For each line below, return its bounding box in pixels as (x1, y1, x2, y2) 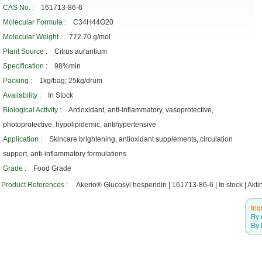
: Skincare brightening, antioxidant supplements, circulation (40, 135, 233, 143)
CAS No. (3, 4, 30, 12)
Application (3, 135, 39, 143)
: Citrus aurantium (46, 47, 107, 56)
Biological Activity (3, 106, 58, 114)
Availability (3, 91, 37, 99)
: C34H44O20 (64, 18, 113, 26)
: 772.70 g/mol (60, 33, 111, 41)
